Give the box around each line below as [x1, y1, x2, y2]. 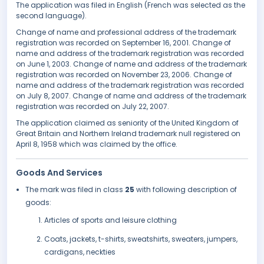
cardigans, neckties [44, 247, 115, 258]
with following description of [136, 184, 237, 195]
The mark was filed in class [25, 184, 125, 195]
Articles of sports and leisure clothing [44, 215, 177, 226]
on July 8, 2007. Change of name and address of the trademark [16, 91, 246, 101]
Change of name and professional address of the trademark [16, 27, 236, 38]
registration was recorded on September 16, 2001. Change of [16, 38, 231, 48]
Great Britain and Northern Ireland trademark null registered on [16, 128, 240, 139]
